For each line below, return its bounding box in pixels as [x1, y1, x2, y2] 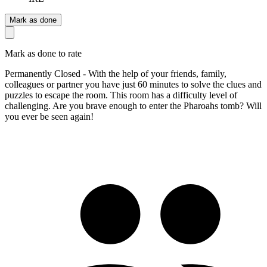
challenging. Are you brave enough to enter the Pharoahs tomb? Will [5, 100, 262, 111]
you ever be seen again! [5, 111, 94, 122]
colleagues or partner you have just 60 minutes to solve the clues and [5, 79, 262, 89]
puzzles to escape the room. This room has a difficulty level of [5, 89, 237, 100]
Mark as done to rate [5, 48, 82, 58]
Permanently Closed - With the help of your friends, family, [5, 68, 226, 79]
